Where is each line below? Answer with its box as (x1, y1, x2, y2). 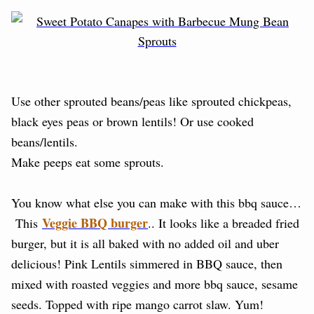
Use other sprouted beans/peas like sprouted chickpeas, (11, 92, 292, 109)
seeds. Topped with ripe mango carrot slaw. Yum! (11, 295, 264, 313)
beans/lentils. (11, 132, 78, 150)
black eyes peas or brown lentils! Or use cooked (11, 112, 254, 130)
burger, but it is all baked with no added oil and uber (11, 234, 279, 252)
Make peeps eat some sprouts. (11, 153, 164, 170)
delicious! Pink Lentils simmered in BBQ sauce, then (11, 254, 282, 272)
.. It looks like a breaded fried (148, 214, 299, 231)
